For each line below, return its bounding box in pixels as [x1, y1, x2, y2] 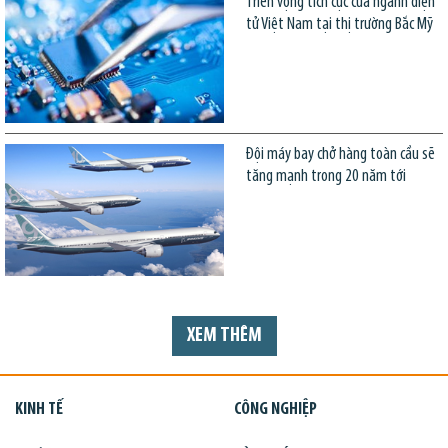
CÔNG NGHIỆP [234, 400, 317, 418]
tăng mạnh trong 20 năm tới [245, 168, 406, 186]
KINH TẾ [15, 400, 63, 418]
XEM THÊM [186, 326, 262, 347]
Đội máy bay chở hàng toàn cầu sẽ [245, 146, 435, 164]
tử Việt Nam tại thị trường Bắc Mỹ [245, 16, 433, 34]
